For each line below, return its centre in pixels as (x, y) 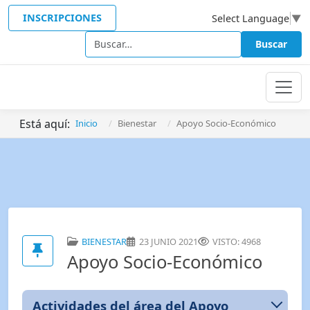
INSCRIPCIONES (62, 18)
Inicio (86, 124)
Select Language (250, 18)
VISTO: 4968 (237, 241)
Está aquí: (47, 124)
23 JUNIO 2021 (168, 241)
